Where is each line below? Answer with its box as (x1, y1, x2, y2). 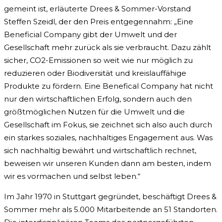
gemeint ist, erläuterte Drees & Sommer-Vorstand (4, 4, 191, 14)
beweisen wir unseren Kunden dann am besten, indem (4, 159, 211, 168)
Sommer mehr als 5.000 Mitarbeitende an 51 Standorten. (4, 205, 218, 215)
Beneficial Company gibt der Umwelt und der (4, 30, 177, 40)
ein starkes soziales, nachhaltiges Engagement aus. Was (4, 133, 213, 143)
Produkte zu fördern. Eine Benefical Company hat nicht (4, 81, 213, 91)
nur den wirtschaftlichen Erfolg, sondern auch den (4, 94, 192, 104)
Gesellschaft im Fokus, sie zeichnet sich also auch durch (4, 120, 212, 130)
